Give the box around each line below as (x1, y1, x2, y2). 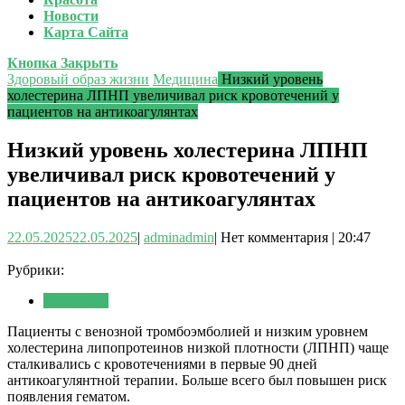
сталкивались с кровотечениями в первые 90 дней (7, 355, 317, 372)
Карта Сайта (43, 24, 128, 40)
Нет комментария (221, 229, 332, 245)
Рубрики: (7, 261, 64, 278)
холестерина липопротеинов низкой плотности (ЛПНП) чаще (7, 339, 389, 355)
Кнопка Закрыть (7, 55, 118, 71)
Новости (43, 8, 99, 24)
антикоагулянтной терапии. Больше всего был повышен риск (7, 372, 387, 388)
